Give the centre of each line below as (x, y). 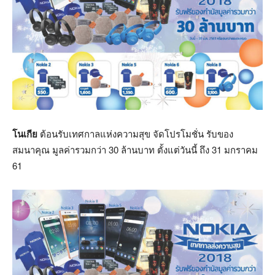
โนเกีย (25, 134)
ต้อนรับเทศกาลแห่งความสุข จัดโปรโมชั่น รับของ (135, 134)
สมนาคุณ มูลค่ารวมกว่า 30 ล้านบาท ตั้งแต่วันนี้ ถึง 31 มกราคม (135, 150)
